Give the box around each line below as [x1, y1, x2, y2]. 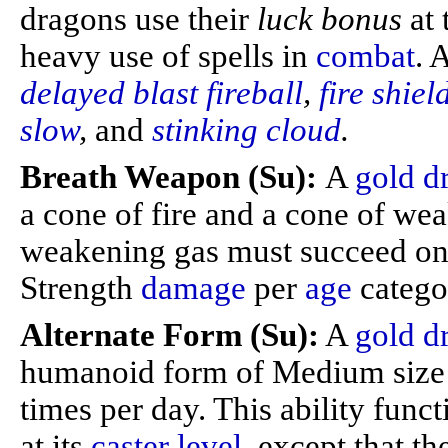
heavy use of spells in [20, 38, 316, 74]
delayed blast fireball [20, 75, 303, 111]
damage [141, 270, 246, 306]
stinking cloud [152, 112, 341, 148]
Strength [20, 270, 141, 306]
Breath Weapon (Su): [20, 159, 325, 195]
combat [316, 38, 415, 74]
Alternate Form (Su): [20, 317, 319, 353]
